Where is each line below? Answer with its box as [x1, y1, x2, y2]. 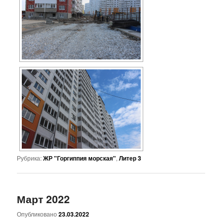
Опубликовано [17, 210, 59, 219]
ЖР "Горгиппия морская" [43, 153, 116, 163]
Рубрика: [17, 153, 42, 162]
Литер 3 [119, 153, 142, 163]
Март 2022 [17, 191, 70, 206]
